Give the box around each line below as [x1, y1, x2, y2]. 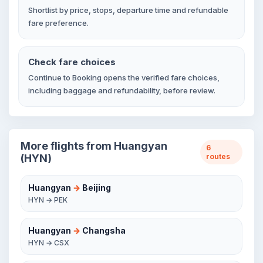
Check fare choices [28, 56, 116, 68]
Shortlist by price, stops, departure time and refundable [28, 5, 228, 15]
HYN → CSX [28, 238, 69, 247]
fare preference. [28, 18, 89, 28]
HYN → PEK [28, 195, 68, 204]
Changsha [80, 225, 126, 235]
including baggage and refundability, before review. [28, 86, 215, 95]
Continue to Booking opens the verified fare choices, [28, 73, 220, 82]
